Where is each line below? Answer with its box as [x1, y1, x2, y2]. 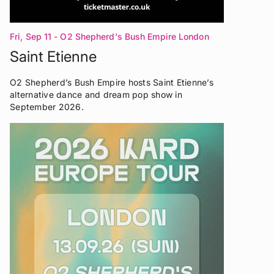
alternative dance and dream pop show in [10, 89, 182, 100]
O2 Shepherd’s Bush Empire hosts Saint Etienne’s [10, 76, 213, 87]
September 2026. [10, 101, 84, 112]
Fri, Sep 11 [10, 31, 52, 42]
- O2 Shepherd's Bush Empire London [54, 31, 209, 42]
